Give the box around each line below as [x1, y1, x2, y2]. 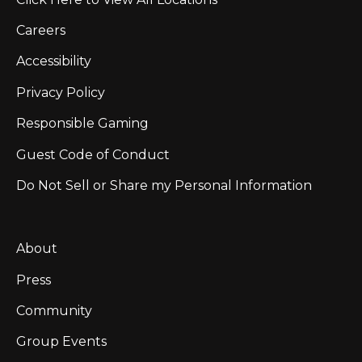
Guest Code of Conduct [16, 146, 170, 162]
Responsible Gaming [16, 116, 149, 132]
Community [16, 303, 92, 319]
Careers [16, 23, 65, 39]
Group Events [16, 334, 107, 350]
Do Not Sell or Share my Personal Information [16, 177, 312, 193]
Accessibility [16, 53, 91, 69]
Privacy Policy [16, 84, 105, 100]
